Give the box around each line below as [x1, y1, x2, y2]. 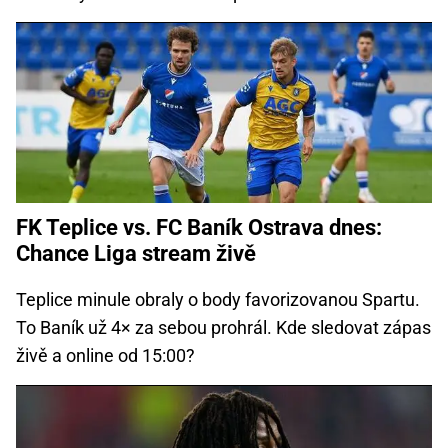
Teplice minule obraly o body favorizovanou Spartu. [16, 288, 420, 310]
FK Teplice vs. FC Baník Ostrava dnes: [16, 214, 382, 240]
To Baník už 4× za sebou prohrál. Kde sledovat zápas [16, 316, 431, 338]
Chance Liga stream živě [16, 240, 256, 266]
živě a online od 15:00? [16, 344, 195, 366]
